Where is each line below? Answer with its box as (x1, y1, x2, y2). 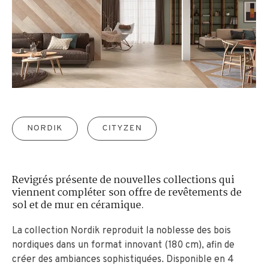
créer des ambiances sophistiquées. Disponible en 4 (12, 253, 234, 266)
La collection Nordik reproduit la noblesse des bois (12, 224, 231, 237)
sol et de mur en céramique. (12, 197, 144, 214)
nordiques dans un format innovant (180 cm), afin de (12, 239, 234, 251)
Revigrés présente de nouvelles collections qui (12, 172, 234, 188)
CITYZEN (102, 123, 142, 133)
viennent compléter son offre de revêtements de (12, 184, 242, 201)
